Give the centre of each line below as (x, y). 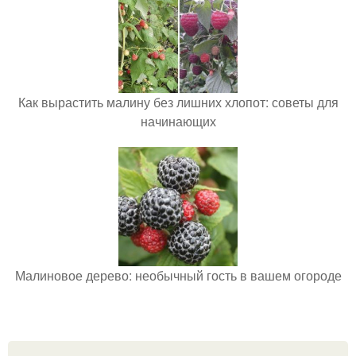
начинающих (178, 121)
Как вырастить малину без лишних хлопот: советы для (178, 102)
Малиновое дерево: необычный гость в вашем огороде (178, 275)
